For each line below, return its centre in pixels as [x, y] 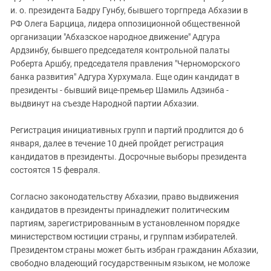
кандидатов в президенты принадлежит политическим [120, 210]
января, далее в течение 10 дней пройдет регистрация [117, 143]
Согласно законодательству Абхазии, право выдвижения [125, 197]
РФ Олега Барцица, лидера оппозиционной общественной [125, 24]
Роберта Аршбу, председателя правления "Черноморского [125, 64]
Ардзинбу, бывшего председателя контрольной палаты [120, 50]
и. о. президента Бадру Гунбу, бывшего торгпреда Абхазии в [129, 10]
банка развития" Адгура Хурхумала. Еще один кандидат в [125, 77]
